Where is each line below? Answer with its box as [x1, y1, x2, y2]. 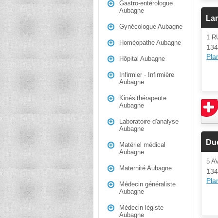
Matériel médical [119, 141, 165, 148]
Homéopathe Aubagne [119, 39, 181, 46]
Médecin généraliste [119, 181, 176, 188]
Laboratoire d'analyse [119, 118, 179, 125]
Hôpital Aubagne [119, 55, 165, 62]
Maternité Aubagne [119, 164, 172, 172]
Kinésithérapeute [119, 94, 166, 102]
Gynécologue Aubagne [119, 23, 182, 30]
